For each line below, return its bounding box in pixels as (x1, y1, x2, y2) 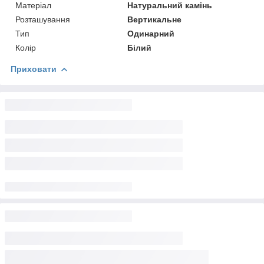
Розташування (15, 14, 70, 24)
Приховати (11, 64, 57, 74)
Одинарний (127, 28, 175, 38)
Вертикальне (127, 14, 182, 24)
